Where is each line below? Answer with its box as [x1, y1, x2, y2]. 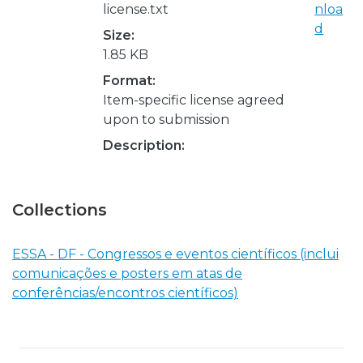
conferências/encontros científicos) [12, 284, 238, 301]
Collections [12, 199, 107, 220]
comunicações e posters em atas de [12, 265, 242, 281]
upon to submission [103, 111, 229, 127]
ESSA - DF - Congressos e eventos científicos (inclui [12, 246, 339, 262]
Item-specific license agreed [103, 92, 284, 108]
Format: [103, 72, 156, 88]
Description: [103, 137, 185, 153]
